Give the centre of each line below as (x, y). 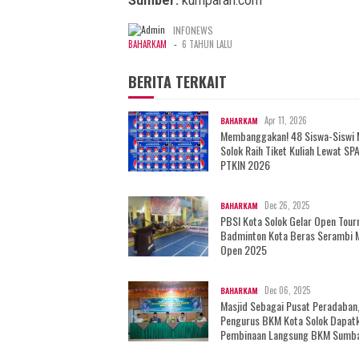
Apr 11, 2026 (286, 120)
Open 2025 (244, 249)
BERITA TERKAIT (177, 81)
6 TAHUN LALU (207, 44)
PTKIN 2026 (245, 164)
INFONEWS (193, 30)
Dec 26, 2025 (287, 205)
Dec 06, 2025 (287, 290)
